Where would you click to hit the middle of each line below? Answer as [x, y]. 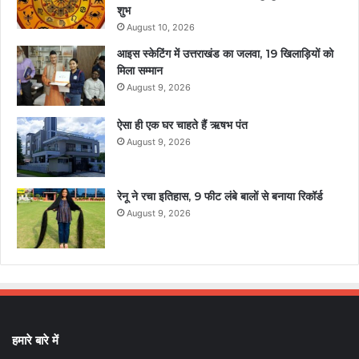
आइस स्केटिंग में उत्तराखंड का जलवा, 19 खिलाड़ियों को [225, 53]
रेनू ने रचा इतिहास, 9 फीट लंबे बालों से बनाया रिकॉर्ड [220, 196]
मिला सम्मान [140, 70]
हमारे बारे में [35, 340]
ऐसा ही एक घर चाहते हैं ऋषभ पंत [182, 125]
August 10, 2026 [161, 27]
